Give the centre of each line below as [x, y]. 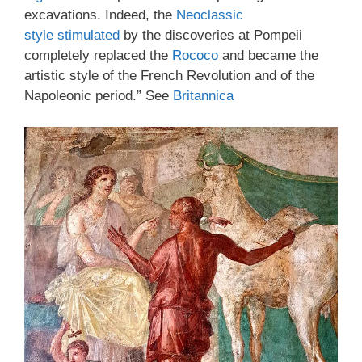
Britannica [203, 96]
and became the [268, 55]
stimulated [88, 35]
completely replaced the [98, 55]
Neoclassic [210, 15]
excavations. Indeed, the [100, 15]
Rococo [195, 55]
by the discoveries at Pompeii [211, 35]
